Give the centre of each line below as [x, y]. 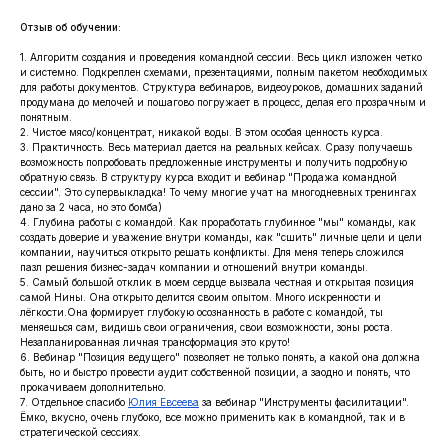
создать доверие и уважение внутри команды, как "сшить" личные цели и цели [221, 237]
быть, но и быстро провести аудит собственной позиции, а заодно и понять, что [215, 372]
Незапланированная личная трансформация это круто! [155, 342]
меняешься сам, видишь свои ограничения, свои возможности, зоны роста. [206, 327]
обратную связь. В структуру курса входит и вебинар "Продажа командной [208, 177]
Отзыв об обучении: [70, 27]
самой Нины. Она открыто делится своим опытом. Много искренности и [200, 297]
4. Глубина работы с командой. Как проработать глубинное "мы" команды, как [218, 222]
